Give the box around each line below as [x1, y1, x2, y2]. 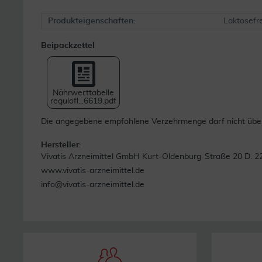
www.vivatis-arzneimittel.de [41, 166, 144, 175]
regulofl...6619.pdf [50, 96, 116, 105]
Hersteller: [41, 140, 81, 149]
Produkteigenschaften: [48, 16, 136, 25]
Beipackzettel [41, 41, 95, 50]
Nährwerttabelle [53, 88, 114, 97]
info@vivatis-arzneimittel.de [41, 180, 144, 189]
